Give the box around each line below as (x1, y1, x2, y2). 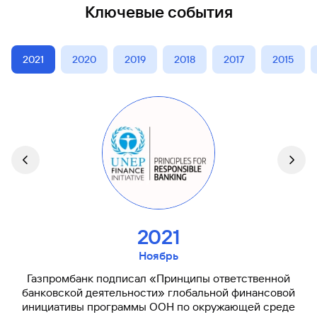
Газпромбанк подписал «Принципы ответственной (27, 272, 290, 285)
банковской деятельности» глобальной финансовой (22, 286, 295, 299)
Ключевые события (84, 3, 233, 22)
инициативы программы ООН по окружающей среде (22, 300, 295, 313)
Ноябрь (139, 249, 178, 263)
